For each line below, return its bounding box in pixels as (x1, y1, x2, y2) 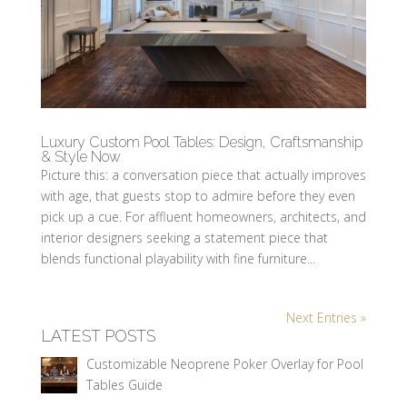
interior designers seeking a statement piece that (40, 228, 328, 246)
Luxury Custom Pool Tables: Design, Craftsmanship (40, 133, 362, 151)
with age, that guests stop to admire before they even (40, 186, 355, 204)
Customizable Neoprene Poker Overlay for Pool (86, 354, 364, 372)
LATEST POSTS (40, 325, 155, 345)
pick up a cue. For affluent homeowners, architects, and (40, 207, 366, 225)
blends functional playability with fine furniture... (40, 249, 315, 267)
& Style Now (40, 147, 121, 165)
